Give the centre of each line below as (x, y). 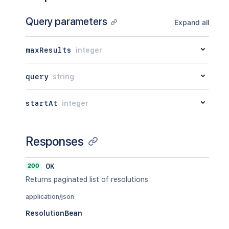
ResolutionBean (54, 213)
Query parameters (66, 21)
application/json (50, 197)
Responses (55, 141)
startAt (42, 103)
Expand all (191, 22)
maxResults (49, 50)
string (63, 76)
